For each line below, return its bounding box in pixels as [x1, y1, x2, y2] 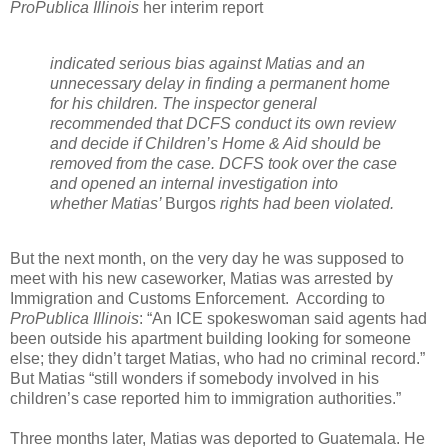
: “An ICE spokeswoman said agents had [139, 310, 427, 328]
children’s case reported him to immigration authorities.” [10, 390, 401, 408]
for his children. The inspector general [50, 94, 317, 112]
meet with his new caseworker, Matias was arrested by [10, 270, 393, 288]
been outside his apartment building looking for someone [10, 330, 411, 348]
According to [296, 290, 385, 308]
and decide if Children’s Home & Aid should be [50, 134, 381, 152]
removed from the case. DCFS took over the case [50, 154, 397, 172]
